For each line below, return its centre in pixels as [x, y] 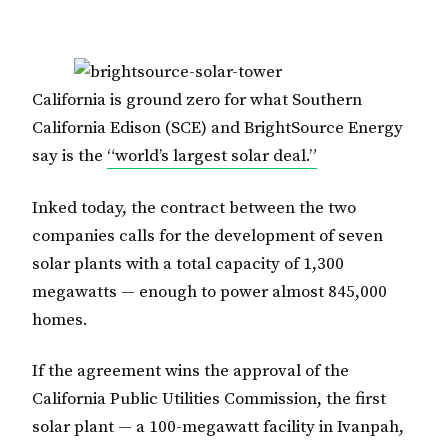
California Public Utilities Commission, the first [209, 399]
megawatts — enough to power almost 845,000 [209, 291]
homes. [60, 319]
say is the [69, 155]
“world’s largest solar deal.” [212, 155]
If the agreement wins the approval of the [190, 371]
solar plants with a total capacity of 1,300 [188, 263]
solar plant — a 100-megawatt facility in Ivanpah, [218, 427]
